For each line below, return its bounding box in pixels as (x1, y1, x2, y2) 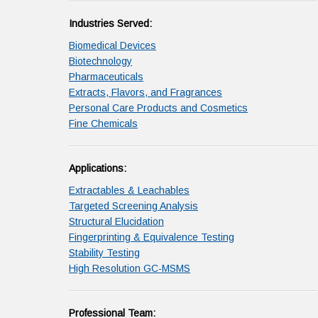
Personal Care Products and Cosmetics (69, 102, 248, 114)
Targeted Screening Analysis (69, 200, 198, 212)
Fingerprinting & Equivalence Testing (69, 231, 234, 243)
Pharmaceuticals (69, 71, 143, 82)
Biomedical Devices (69, 40, 156, 51)
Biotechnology (69, 55, 132, 67)
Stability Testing (69, 247, 140, 258)
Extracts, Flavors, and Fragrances (69, 87, 222, 98)
